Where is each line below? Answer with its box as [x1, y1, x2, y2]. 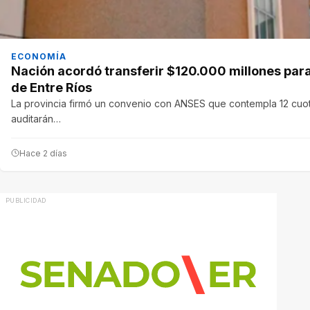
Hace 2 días [19, 147, 67, 158]
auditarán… [11, 112, 61, 125]
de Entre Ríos [11, 80, 92, 95]
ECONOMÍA [11, 51, 66, 62]
